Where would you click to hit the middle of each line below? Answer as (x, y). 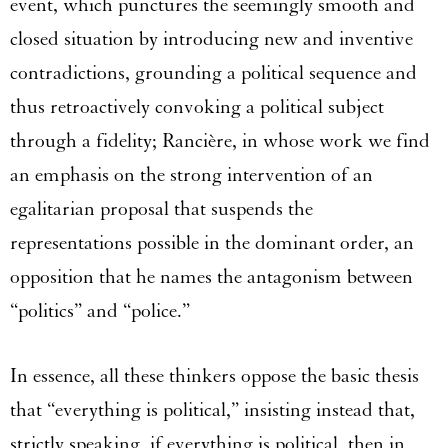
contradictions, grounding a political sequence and (213, 73)
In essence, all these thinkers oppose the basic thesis (214, 376)
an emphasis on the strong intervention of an (191, 175)
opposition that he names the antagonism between (211, 277)
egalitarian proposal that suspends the (161, 209)
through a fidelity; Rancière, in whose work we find (220, 141)
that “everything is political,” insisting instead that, (212, 410)
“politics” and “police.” (102, 311)
